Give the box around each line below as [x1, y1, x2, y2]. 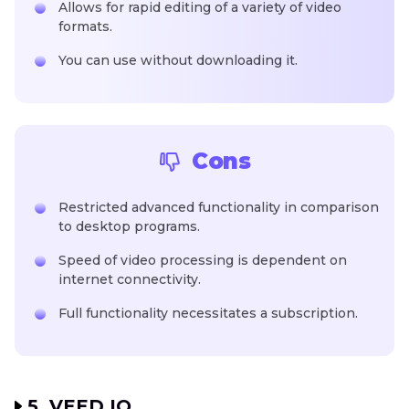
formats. [58, 17, 112, 35]
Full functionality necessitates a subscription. [58, 304, 358, 321]
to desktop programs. [58, 217, 200, 235]
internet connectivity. [58, 270, 201, 288]
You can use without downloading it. [58, 51, 298, 68]
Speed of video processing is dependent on [58, 251, 347, 268]
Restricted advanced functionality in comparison [58, 198, 379, 215]
